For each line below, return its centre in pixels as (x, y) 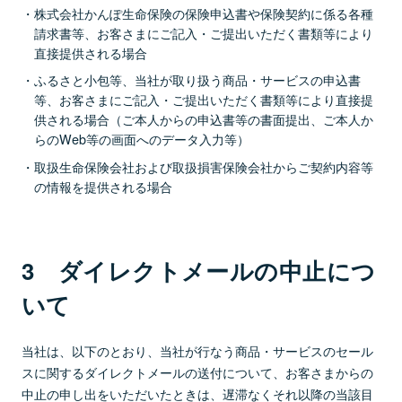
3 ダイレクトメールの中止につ (199, 271)
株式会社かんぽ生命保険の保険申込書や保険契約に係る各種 (204, 13)
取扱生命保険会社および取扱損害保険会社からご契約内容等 (204, 167)
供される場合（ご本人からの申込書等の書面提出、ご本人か (204, 119)
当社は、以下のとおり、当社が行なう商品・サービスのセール (197, 351)
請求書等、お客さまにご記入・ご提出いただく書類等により (204, 32)
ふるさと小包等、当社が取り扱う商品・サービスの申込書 (197, 80)
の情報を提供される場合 (104, 187)
